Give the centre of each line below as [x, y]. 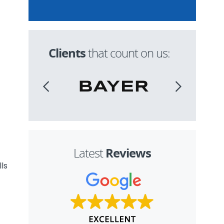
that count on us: [128, 53]
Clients [67, 53]
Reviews [128, 153]
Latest [89, 153]
